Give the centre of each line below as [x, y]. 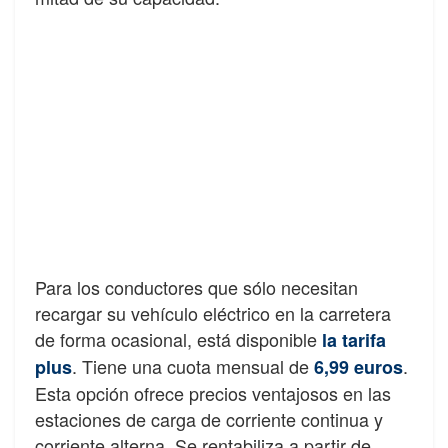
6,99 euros [356, 366]
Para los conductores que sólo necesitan [196, 286]
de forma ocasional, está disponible [176, 338]
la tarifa [351, 339]
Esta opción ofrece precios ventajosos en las [213, 392]
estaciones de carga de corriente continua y [209, 418]
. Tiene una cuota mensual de [190, 365]
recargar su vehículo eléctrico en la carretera [213, 312]
